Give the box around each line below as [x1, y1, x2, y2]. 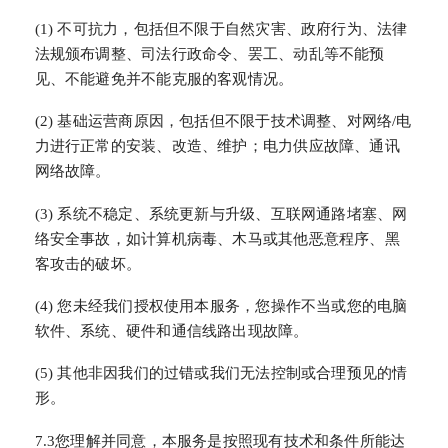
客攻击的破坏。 [34, 255, 142, 272]
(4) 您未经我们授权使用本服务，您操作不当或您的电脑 [34, 298, 408, 315]
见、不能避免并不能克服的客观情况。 [34, 71, 294, 88]
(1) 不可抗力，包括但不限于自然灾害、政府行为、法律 [34, 21, 408, 38]
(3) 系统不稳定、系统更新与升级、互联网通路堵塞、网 [34, 205, 408, 222]
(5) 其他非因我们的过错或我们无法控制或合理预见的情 [34, 365, 408, 382]
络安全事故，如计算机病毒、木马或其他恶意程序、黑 [34, 230, 400, 247]
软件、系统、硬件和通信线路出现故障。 [34, 323, 309, 340]
